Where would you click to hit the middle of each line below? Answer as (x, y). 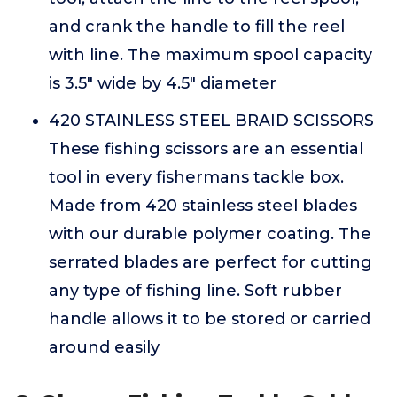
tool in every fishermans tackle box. (196, 177)
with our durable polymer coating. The (210, 234)
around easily (104, 347)
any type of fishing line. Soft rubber (195, 291)
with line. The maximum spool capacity (210, 55)
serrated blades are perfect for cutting (210, 262)
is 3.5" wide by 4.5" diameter (163, 83)
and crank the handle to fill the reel (197, 27)
